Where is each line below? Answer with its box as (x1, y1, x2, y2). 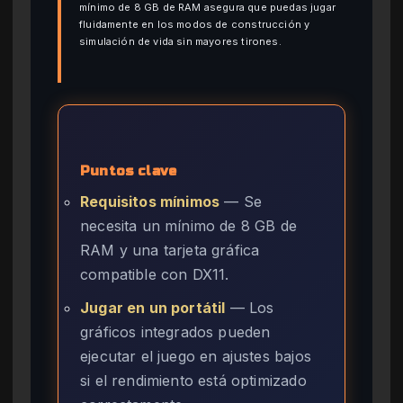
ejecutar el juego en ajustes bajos (80, 346, 311, 365)
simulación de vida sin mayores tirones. (79, 34, 282, 48)
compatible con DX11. (80, 264, 229, 283)
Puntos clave (80, 162, 177, 179)
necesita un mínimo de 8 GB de (80, 216, 298, 235)
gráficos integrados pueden (80, 322, 271, 341)
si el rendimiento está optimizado (80, 371, 307, 390)
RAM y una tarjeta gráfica (80, 240, 260, 259)
